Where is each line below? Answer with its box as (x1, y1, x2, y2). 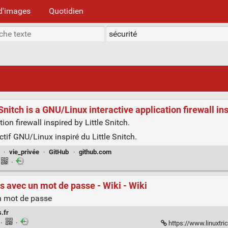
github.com (78, 148, 111, 156)
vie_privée (9, 148, 40, 156)
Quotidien (49, 6, 83, 16)
